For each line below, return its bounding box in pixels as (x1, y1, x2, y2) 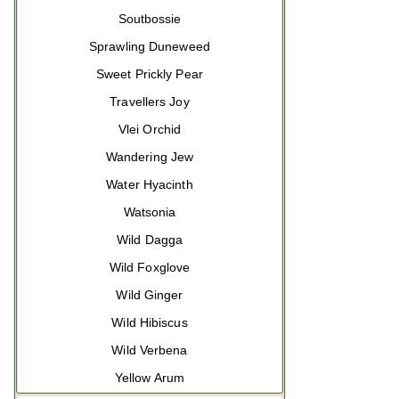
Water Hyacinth (106, 177, 193, 191)
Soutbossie (118, 12, 182, 26)
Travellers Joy (110, 94, 190, 109)
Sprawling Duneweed (89, 39, 210, 53)
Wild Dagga (117, 232, 183, 247)
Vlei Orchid (118, 122, 182, 136)
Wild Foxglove (109, 260, 191, 274)
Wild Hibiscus (111, 315, 188, 330)
